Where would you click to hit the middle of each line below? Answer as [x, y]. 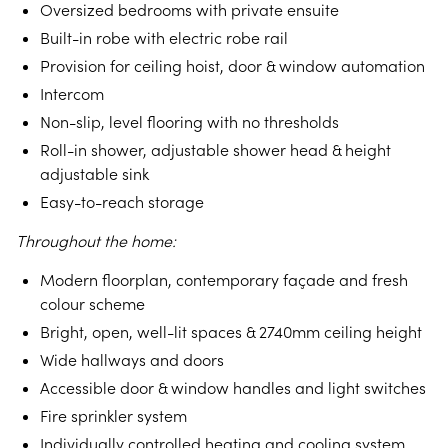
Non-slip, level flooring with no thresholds [189, 122]
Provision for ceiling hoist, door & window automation [232, 66]
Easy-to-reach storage [122, 202]
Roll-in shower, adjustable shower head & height [215, 150]
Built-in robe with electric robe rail [164, 38]
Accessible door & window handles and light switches [233, 388]
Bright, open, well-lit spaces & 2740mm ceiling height [231, 332]
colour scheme [92, 304]
